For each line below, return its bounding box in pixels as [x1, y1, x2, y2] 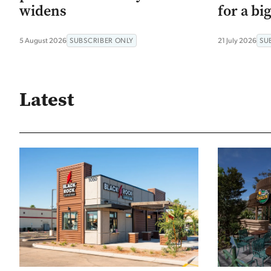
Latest [19, 86, 74, 113]
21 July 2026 [218, 35, 256, 45]
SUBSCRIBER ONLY [70, 35, 134, 45]
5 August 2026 [19, 35, 67, 45]
